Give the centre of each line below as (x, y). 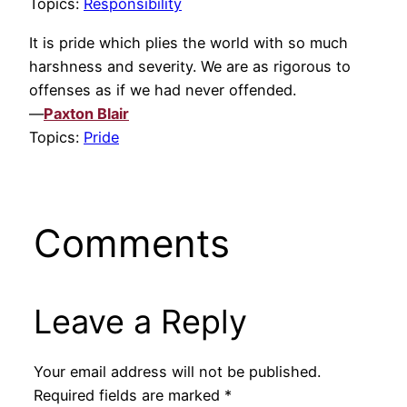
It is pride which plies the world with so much (189, 42)
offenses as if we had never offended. (163, 89)
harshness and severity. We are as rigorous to (190, 66)
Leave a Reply (140, 322)
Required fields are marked (129, 395)
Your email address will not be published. (177, 371)
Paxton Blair (86, 113)
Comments (131, 243)
